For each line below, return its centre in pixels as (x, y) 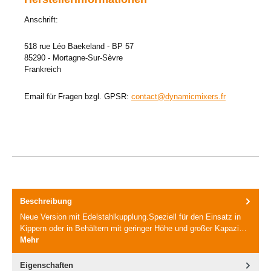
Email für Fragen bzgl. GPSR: (78, 96)
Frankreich (43, 70)
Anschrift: (41, 19)
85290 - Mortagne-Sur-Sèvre (73, 58)
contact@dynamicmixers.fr (178, 96)
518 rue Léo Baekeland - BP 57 (79, 47)
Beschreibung (46, 201)
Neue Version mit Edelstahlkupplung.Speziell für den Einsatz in (130, 217)
